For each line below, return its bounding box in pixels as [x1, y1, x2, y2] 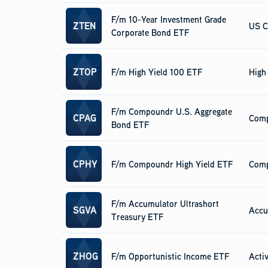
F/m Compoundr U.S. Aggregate [111, 105, 232, 117]
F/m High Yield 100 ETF [111, 66, 202, 78]
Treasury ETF [111, 211, 163, 223]
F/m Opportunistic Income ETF [111, 250, 229, 262]
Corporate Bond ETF [111, 26, 189, 38]
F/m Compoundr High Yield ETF [111, 158, 233, 170]
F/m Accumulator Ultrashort [111, 197, 219, 209]
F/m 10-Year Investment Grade [111, 13, 226, 25]
